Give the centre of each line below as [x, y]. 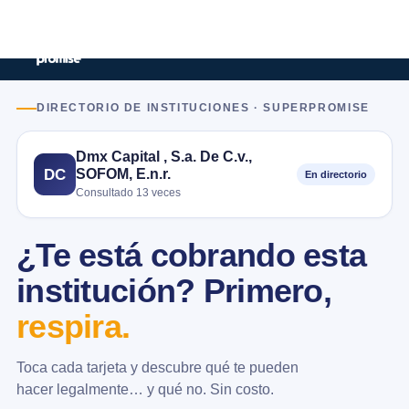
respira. [73, 327]
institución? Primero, [174, 291]
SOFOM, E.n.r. [123, 173]
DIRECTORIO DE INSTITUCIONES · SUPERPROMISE [203, 108]
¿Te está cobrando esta [192, 256]
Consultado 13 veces [128, 193]
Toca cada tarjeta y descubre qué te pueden [157, 367]
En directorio [336, 174]
